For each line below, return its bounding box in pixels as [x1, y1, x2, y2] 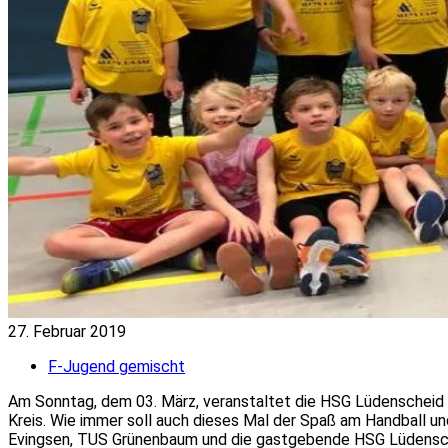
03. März [136, 391, 196, 411]
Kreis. [8, 410, 50, 430]
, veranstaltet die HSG [196, 391, 355, 411]
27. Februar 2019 [8, 321, 126, 341]
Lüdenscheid [355, 391, 444, 411]
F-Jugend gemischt [48, 356, 185, 376]
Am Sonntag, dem [8, 391, 136, 411]
